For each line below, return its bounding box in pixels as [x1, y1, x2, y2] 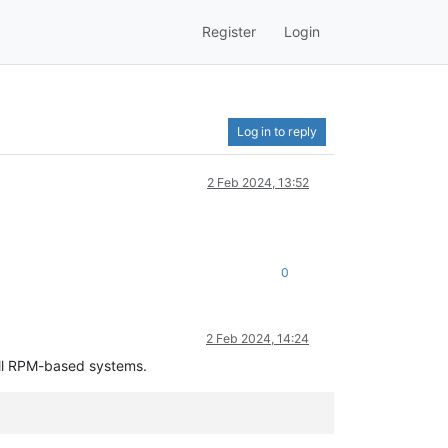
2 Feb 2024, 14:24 [206, 330, 309, 346]
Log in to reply [237, 123, 317, 139]
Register [202, 23, 256, 41]
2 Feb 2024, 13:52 [207, 174, 309, 190]
